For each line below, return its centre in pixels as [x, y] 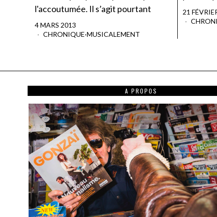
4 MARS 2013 [55, 25]
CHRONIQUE [64, 34]
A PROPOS [141, 91]
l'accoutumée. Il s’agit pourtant [93, 8]
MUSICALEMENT [113, 34]
